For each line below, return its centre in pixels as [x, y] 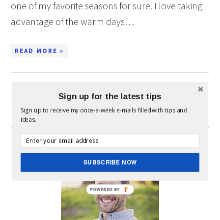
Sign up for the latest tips [110, 96]
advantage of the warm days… [73, 21]
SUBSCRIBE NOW [110, 162]
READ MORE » [40, 51]
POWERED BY [105, 189]
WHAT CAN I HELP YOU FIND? [110, 100]
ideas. [28, 119]
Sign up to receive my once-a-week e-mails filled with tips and [104, 110]
